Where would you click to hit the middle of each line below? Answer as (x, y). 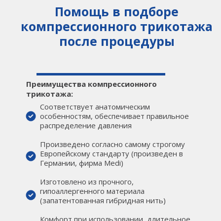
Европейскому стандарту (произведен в (111, 153)
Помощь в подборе (117, 11)
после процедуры (117, 41)
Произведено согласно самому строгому (112, 144)
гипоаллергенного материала (92, 191)
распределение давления (86, 125)
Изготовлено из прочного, (87, 182)
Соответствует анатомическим (95, 107)
